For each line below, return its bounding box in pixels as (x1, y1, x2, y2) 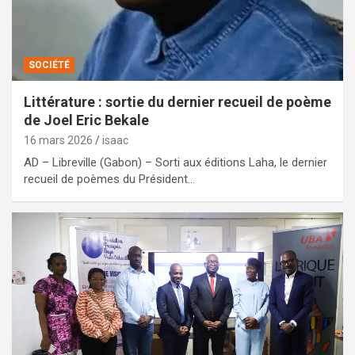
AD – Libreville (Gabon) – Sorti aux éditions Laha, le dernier (24, 155, 327, 170)
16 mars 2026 (24, 133, 93, 147)
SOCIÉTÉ (29, 59, 70, 71)
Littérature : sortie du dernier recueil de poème (24, 93, 331, 110)
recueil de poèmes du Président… (24, 171, 195, 186)
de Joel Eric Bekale (24, 111, 149, 128)
